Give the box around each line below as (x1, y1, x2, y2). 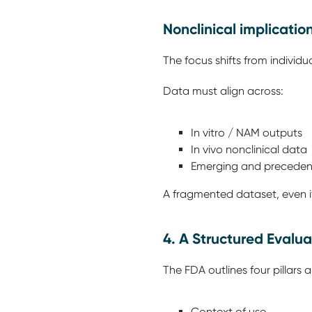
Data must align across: (163, 84, 286, 97)
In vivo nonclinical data (191, 143, 310, 156)
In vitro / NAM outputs (191, 126, 308, 139)
